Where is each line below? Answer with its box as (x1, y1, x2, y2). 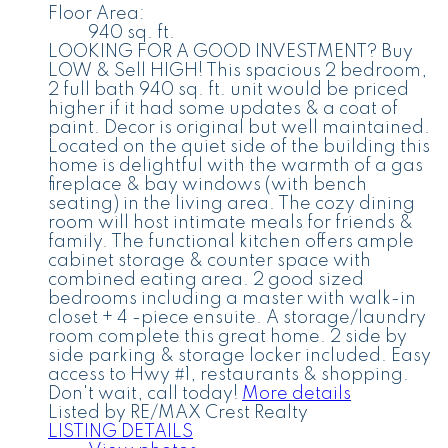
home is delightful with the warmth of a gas (48, 156, 423, 175)
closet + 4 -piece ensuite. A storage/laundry (48, 308, 426, 327)
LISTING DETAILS (48, 422, 193, 441)
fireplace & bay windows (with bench (48, 175, 367, 194)
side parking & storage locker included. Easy (48, 346, 431, 365)
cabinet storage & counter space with (48, 251, 371, 270)
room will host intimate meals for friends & (48, 213, 413, 232)
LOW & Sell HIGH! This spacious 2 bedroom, (48, 61, 427, 80)
